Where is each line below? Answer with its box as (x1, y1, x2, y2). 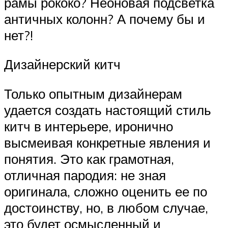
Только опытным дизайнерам (4, 85, 182, 102)
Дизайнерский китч (4, 56, 121, 73)
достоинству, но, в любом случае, (4, 199, 208, 216)
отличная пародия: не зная (4, 167, 166, 184)
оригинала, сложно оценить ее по (4, 183, 207, 200)
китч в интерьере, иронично (4, 118, 173, 135)
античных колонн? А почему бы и (4, 10, 205, 27)
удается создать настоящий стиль (4, 102, 211, 119)
